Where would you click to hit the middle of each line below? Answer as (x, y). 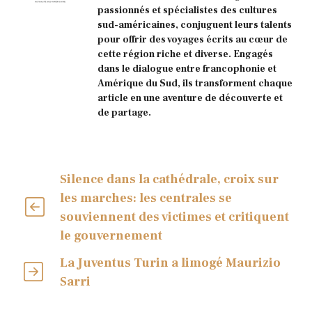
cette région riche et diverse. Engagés (185, 54)
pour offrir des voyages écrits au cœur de (193, 39)
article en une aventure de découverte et (190, 98)
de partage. (124, 112)
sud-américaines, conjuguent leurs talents (195, 25)
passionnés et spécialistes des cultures (187, 10)
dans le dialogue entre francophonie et (187, 69)
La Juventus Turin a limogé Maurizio (171, 263)
